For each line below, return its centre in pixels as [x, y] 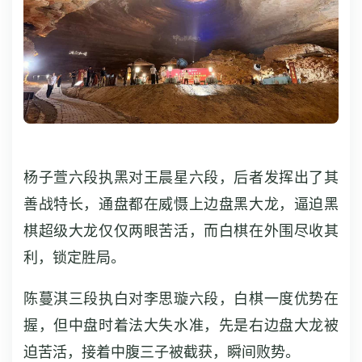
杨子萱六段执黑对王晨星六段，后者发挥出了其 [181, 178]
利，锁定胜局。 [74, 258]
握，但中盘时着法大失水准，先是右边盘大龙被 [181, 326]
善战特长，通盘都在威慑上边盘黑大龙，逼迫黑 [181, 204]
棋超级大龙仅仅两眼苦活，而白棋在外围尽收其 [181, 231]
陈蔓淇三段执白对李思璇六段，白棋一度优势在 [181, 299]
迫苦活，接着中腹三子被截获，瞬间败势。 [162, 352]
